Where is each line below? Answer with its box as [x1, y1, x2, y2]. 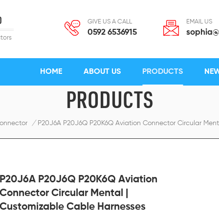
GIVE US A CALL [88, 19, 132, 25]
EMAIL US [186, 19, 212, 25]
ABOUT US [84, 68, 121, 76]
